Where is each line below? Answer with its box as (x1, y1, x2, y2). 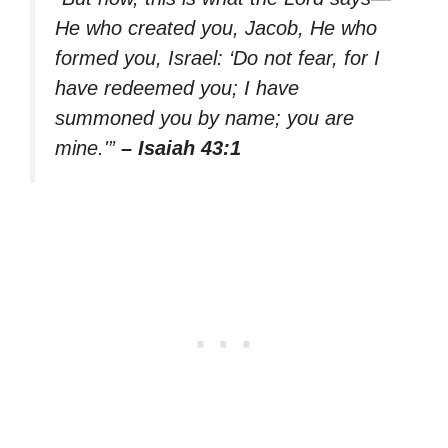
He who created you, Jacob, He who (55, 17, 377, 39)
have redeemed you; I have (55, 77, 299, 99)
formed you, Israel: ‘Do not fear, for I (55, 47, 380, 69)
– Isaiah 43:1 (121, 137, 241, 159)
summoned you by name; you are (55, 107, 354, 129)
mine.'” (55, 137, 121, 159)
